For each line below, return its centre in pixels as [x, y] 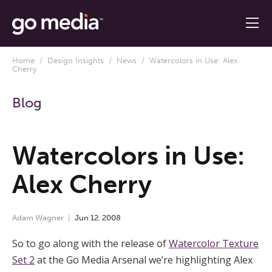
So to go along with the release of [90, 243]
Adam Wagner [38, 217]
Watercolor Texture [214, 243]
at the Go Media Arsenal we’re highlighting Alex [144, 260]
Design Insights [76, 60]
